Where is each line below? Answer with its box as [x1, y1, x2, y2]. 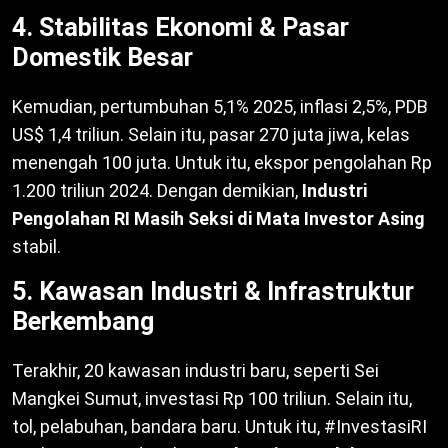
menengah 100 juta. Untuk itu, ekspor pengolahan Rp [12, 152, 432, 174]
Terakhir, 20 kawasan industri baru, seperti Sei [12, 360, 379, 382]
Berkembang [12, 307, 154, 337]
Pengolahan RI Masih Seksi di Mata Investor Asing [12, 208, 425, 230]
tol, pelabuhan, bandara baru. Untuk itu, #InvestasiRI [12, 416, 427, 438]
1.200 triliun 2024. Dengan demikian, [12, 180, 302, 202]
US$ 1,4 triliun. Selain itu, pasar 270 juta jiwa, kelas [12, 124, 410, 146]
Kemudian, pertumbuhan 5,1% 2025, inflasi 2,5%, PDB [12, 96, 428, 118]
